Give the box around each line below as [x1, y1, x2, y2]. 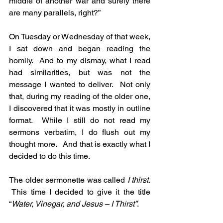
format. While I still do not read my [9, 115, 150, 125]
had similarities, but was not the [9, 68, 150, 78]
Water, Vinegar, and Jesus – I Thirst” [11, 199, 137, 209]
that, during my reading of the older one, [9, 92, 150, 102]
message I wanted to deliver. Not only [9, 80, 150, 90]
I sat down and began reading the [9, 44, 150, 54]
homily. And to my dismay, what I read [9, 56, 150, 66]
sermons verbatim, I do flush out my [9, 127, 150, 137]
